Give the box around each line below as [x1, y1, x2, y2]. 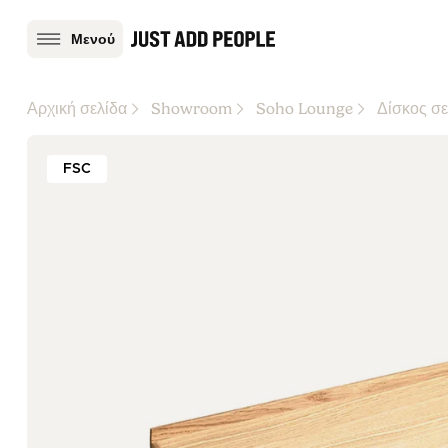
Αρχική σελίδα [27, 100, 127, 118]
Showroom [151, 100, 232, 118]
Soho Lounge [256, 100, 353, 118]
